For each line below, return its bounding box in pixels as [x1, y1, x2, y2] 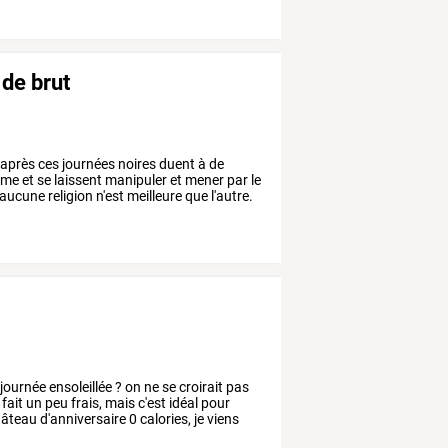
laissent [51, 171, 103, 188]
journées [59, 155, 116, 172]
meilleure [124, 187, 183, 204]
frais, [68, 395, 103, 412]
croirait [176, 379, 224, 396]
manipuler [102, 171, 168, 188]
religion [45, 187, 94, 204]
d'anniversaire [37, 411, 127, 428]
